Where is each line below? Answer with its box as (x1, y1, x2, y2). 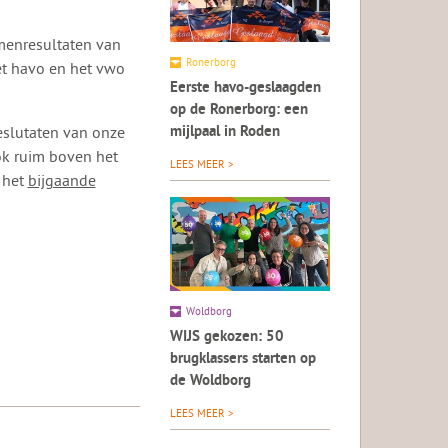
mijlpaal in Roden (170, 123, 281, 143)
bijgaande (27, 169, 96, 190)
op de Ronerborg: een (170, 101, 309, 121)
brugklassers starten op (170, 350, 317, 370)
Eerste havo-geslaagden (170, 79, 322, 99)
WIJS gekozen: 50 (170, 328, 285, 348)
